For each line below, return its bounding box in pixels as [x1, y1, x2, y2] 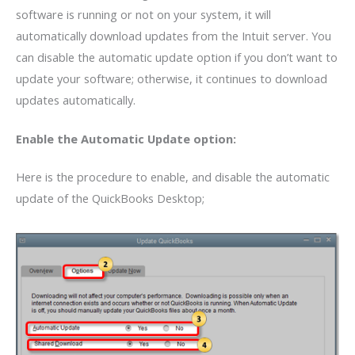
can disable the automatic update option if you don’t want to [16, 48, 338, 65]
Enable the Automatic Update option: [16, 130, 236, 147]
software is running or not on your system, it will [16, 6, 271, 22]
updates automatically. [16, 91, 136, 108]
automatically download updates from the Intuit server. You [16, 27, 331, 44]
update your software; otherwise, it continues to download [16, 70, 327, 86]
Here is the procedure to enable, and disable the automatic [16, 169, 330, 185]
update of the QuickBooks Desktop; [16, 190, 208, 207]
